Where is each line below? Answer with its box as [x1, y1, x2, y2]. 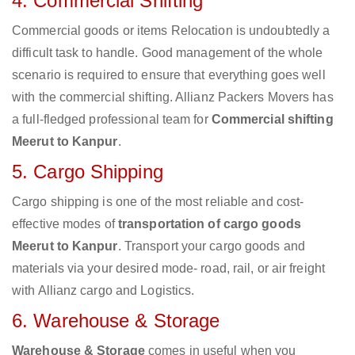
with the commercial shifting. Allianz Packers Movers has [12, 90, 334, 105]
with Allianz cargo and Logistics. [12, 284, 195, 298]
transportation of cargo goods [117, 217, 301, 231]
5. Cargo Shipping [12, 161, 163, 183]
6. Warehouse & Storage [12, 310, 220, 332]
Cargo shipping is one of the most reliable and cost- [12, 195, 304, 209]
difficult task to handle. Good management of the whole [12, 46, 323, 60]
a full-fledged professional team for [12, 113, 212, 127]
